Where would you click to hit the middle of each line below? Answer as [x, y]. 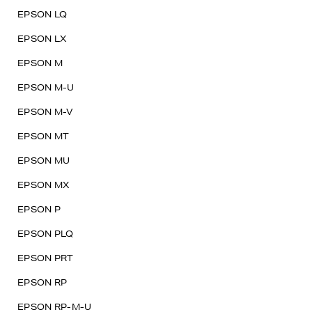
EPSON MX [44, 185]
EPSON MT [44, 136]
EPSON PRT [46, 258]
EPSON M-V [46, 112]
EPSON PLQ [46, 234]
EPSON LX [42, 39]
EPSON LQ [42, 14]
